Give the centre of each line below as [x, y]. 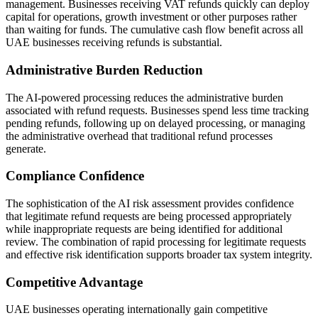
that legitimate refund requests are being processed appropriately [149, 216]
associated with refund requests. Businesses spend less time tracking [157, 110]
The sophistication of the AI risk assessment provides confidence [150, 203]
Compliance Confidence [75, 176]
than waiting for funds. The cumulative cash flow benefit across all [154, 30]
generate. [26, 148]
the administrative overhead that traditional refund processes [139, 136]
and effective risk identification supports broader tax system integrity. [159, 254]
